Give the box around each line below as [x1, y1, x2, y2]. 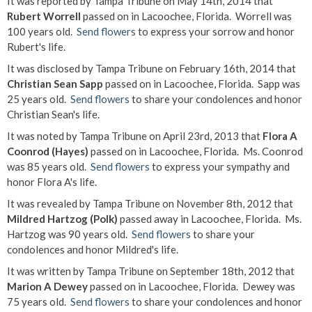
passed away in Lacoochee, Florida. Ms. [118, 212, 302, 225]
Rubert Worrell [7, 10, 81, 22]
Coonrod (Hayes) [7, 145, 88, 157]
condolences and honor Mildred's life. [7, 243, 178, 256]
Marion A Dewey [7, 280, 88, 292]
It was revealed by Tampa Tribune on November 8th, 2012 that [7, 197, 293, 210]
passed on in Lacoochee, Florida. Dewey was [88, 280, 295, 292]
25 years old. [7, 93, 70, 105]
